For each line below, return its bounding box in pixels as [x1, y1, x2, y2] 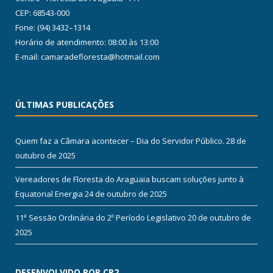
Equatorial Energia [15, 188, 83, 199]
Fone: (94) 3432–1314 [15, 21, 90, 33]
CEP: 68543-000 [15, 7, 69, 18]
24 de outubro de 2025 [85, 188, 167, 199]
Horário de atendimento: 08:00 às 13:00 [15, 36, 158, 48]
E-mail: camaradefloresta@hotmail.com [15, 51, 160, 62]
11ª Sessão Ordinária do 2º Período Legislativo [15, 211, 186, 223]
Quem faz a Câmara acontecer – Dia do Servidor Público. [15, 135, 224, 146]
